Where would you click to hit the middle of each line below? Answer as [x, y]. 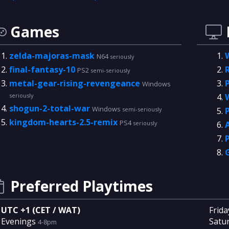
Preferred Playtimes [81, 186]
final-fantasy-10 [43, 70]
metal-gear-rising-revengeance [75, 83]
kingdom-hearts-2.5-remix [64, 122]
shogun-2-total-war [50, 108]
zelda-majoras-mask [53, 56]
